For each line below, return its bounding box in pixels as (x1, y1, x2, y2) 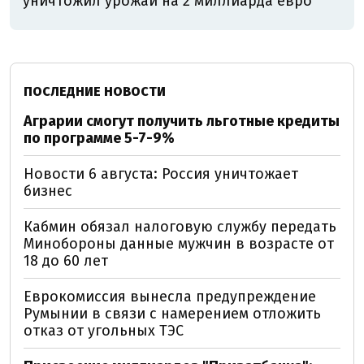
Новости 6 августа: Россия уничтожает (24, 165, 298, 183)
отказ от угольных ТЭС (24, 322, 184, 340)
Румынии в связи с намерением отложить (24, 305, 321, 323)
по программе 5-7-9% (24, 129, 175, 147)
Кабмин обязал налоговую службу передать (24, 218, 336, 236)
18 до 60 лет (24, 252, 108, 270)
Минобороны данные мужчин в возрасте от (24, 235, 334, 253)
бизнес (24, 182, 72, 200)
